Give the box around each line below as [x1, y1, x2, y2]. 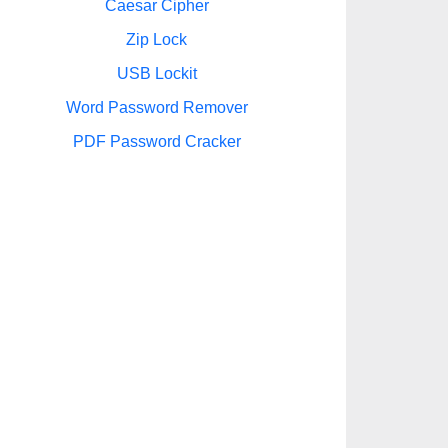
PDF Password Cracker [72, 133, 241, 150]
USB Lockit [116, 65, 197, 82]
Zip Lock [126, 31, 187, 48]
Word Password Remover [65, 99, 248, 116]
